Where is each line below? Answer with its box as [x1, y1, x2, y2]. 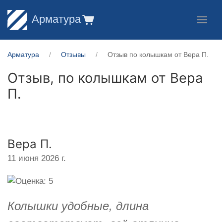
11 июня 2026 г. [7, 153, 66, 163]
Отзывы [61, 51, 86, 58]
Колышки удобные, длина [7, 199, 149, 213]
